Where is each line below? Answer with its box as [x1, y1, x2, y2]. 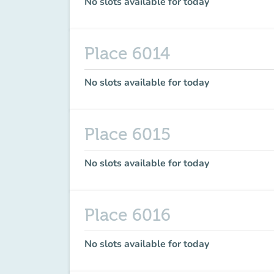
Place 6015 [84, 125, 171, 144]
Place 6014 [84, 44, 170, 64]
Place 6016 [84, 206, 171, 225]
